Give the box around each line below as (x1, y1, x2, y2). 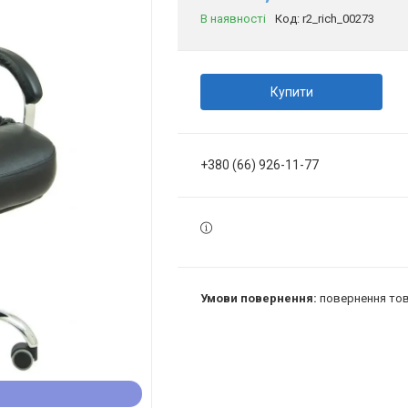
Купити (270, 85, 313, 99)
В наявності (200, 12, 266, 25)
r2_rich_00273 (302, 12, 374, 25)
